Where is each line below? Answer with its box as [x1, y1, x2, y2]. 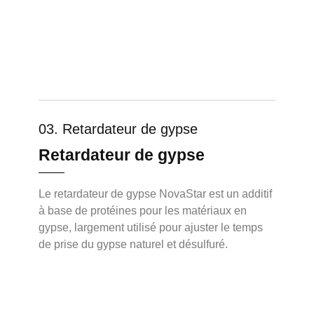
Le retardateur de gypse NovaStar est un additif [39, 188, 272, 200]
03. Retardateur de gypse [39, 121, 198, 137]
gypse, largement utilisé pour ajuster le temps [39, 221, 263, 234]
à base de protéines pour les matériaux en [39, 205, 247, 217]
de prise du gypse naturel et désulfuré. [39, 238, 228, 251]
